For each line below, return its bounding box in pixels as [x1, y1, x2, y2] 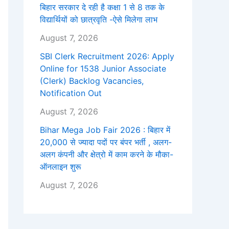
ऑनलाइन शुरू [40, 162, 81, 172]
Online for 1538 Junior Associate [40, 63, 166, 74]
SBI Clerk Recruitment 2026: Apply [40, 51, 174, 62]
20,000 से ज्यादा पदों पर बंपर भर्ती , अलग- [40, 137, 172, 148]
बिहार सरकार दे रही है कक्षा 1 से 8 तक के [40, 2, 165, 13]
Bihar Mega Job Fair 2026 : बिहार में [40, 125, 170, 135]
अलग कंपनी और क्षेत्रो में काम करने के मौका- [40, 149, 173, 160]
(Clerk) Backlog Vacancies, [40, 76, 144, 86]
